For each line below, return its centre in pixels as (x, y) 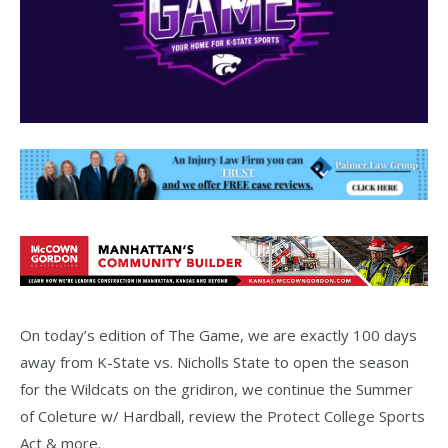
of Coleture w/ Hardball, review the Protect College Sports (222, 416)
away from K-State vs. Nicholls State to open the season (214, 362)
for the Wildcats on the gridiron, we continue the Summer (216, 389)
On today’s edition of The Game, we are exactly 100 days (218, 335)
